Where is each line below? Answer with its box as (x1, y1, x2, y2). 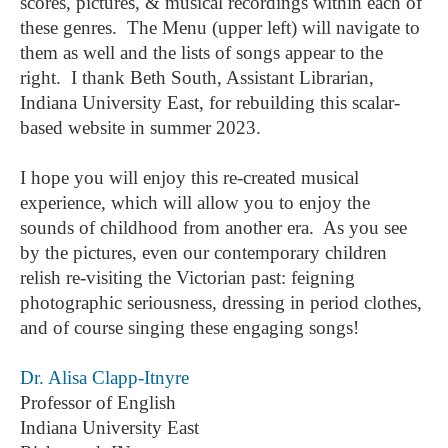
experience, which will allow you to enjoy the (20, 192, 370, 213)
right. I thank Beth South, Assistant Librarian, (20, 67, 374, 88)
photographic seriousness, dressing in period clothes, (20, 292, 422, 313)
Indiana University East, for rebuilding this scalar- (20, 92, 400, 113)
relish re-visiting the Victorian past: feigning (20, 267, 355, 288)
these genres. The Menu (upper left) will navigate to (20, 17, 420, 38)
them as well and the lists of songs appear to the (20, 42, 383, 63)
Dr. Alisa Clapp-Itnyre (20, 367, 189, 388)
